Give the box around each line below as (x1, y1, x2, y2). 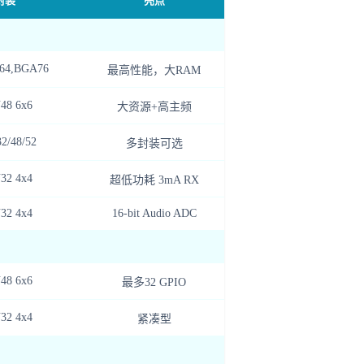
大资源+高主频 (116, 101, 192, 114)
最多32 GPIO (122, 276, 186, 289)
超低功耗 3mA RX (109, 174, 199, 187)
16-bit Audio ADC (111, 207, 197, 220)
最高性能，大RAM (107, 64, 201, 77)
